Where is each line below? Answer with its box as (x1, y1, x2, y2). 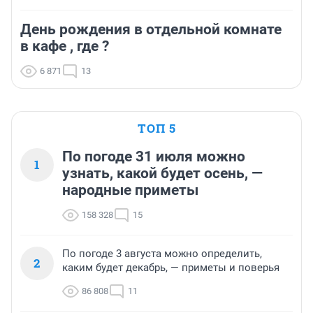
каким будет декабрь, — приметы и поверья (62, 261, 279, 274)
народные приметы (62, 181, 198, 198)
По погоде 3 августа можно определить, (62, 247, 262, 260)
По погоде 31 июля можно (62, 147, 245, 165)
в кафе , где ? (20, 37, 109, 54)
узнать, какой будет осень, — (62, 164, 263, 182)
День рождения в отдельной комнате (20, 20, 282, 38)
